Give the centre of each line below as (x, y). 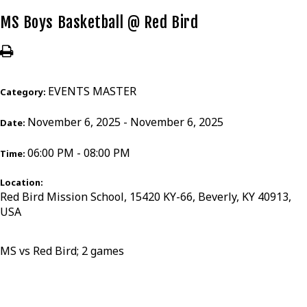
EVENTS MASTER (92, 91)
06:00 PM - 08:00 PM (79, 153)
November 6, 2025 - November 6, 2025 (125, 122)
